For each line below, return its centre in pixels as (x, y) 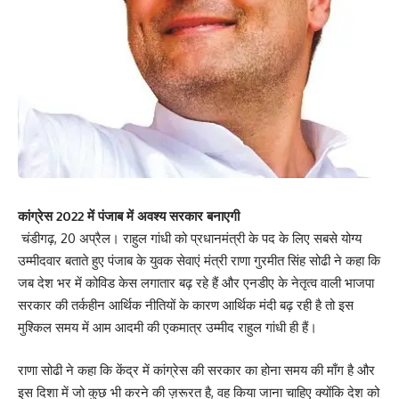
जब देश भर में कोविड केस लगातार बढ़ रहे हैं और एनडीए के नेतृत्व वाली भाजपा (196, 283)
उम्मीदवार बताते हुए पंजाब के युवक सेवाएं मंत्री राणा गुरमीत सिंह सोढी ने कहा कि (199, 261)
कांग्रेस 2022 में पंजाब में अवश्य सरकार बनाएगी (129, 216)
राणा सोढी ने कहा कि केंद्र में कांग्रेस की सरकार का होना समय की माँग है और (196, 370)
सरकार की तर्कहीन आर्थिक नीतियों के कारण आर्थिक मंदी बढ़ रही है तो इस (186, 305)
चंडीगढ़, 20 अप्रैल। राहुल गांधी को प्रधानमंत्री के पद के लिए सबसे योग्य (190, 239)
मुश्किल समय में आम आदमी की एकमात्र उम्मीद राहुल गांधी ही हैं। (167, 328)
